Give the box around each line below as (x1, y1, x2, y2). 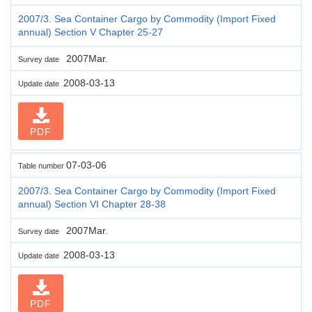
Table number (18, 161, 66, 170)
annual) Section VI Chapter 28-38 (18, 198, 166, 210)
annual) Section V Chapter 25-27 (18, 26, 163, 38)
